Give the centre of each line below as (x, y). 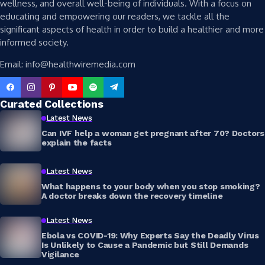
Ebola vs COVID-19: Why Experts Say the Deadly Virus (151, 236)
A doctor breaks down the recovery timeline (132, 196)
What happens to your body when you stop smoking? (151, 187)
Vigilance (60, 255)
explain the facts (77, 143)
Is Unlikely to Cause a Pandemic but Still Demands (145, 245)
